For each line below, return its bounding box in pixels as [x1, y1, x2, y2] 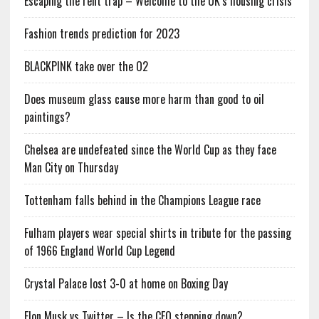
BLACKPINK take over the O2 [23, 58, 148, 75]
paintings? [23, 108, 70, 126]
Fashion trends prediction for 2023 [23, 25, 179, 43]
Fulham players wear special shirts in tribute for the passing [23, 224, 291, 242]
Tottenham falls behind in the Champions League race [23, 192, 261, 209]
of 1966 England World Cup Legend [23, 242, 175, 260]
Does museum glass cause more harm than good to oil [23, 90, 264, 108]
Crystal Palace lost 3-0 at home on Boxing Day [23, 275, 228, 293]
